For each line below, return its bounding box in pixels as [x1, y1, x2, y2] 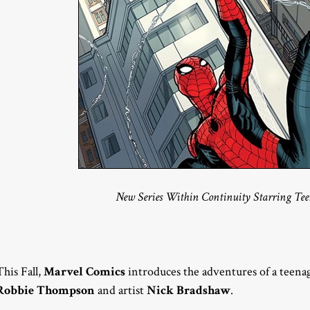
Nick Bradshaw [147, 282, 230, 298]
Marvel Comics [44, 263, 125, 280]
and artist [95, 282, 147, 298]
